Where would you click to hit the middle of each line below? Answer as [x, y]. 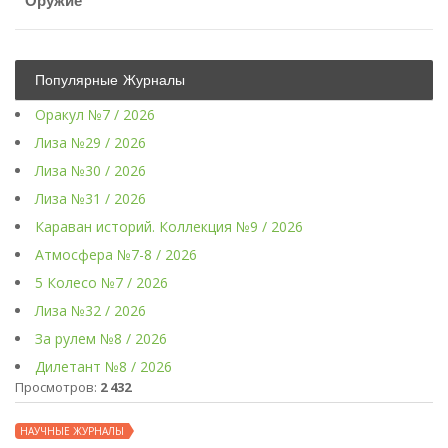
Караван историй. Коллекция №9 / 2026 [169, 227]
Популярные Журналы [110, 80]
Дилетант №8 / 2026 [103, 367]
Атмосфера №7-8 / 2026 [116, 255]
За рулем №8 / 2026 [101, 339]
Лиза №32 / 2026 [90, 311]
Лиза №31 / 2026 [90, 199]
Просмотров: [57, 387]
